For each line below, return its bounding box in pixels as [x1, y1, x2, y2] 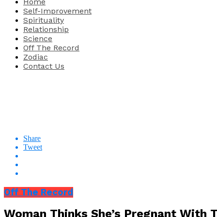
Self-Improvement [23, 6, 92, 15]
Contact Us [23, 61, 64, 71]
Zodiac [23, 52, 48, 62]
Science [23, 33, 52, 43]
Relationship [23, 24, 69, 34]
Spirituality [23, 15, 64, 25]
